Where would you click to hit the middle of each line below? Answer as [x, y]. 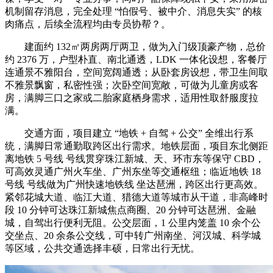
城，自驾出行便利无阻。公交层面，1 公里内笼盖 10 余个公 [133, 223]
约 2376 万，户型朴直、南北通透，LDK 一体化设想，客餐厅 [136, 60]
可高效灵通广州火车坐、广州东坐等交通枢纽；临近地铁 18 [133, 172]
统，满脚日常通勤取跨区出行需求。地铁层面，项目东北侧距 [136, 146]
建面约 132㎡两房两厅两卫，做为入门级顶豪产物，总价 [135, 47]
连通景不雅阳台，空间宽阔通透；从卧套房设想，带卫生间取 [136, 73]
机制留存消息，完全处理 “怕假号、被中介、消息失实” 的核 [133, 12]
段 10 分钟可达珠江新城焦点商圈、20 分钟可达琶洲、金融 [130, 210]
